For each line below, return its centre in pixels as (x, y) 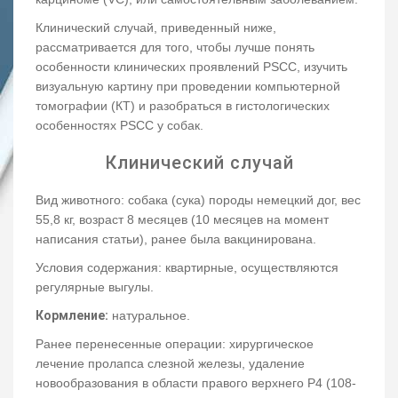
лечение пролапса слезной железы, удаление (170, 364)
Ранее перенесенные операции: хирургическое (175, 344)
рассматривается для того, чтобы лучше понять (175, 48)
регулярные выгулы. (95, 287)
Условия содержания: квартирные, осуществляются (187, 268)
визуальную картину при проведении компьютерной (188, 87)
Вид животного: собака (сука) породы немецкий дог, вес (198, 200)
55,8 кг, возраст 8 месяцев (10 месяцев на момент (182, 220)
